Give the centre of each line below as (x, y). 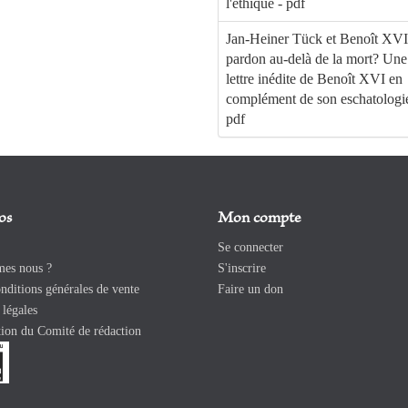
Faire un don (250, 290)
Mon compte (259, 219)
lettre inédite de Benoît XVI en (314, 79)
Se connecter (250, 248)
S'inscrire (242, 269)
